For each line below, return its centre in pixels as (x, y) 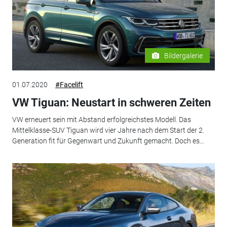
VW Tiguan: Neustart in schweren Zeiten (111, 102)
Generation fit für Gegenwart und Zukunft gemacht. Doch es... (108, 141)
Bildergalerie (184, 55)
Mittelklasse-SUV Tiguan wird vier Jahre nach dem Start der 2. (108, 130)
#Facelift (69, 84)
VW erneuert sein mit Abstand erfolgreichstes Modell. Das (101, 120)
